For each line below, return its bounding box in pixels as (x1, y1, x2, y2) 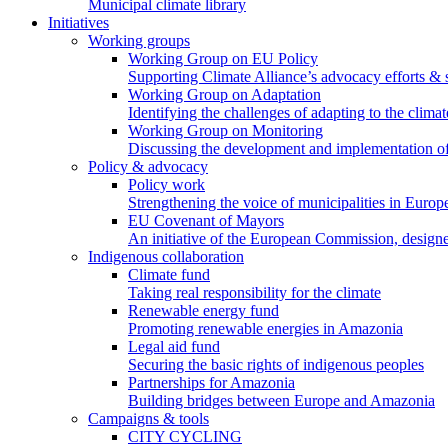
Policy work (128, 176, 205, 193)
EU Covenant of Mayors (128, 212, 284, 229)
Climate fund (128, 266, 210, 283)
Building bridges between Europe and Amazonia (128, 392, 435, 409)
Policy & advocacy (88, 158, 208, 175)
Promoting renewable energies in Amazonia (128, 320, 403, 337)
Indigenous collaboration (88, 248, 244, 265)
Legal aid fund (128, 338, 220, 355)
